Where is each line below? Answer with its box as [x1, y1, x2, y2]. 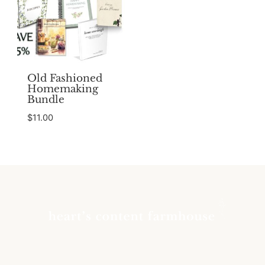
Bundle [27, 93, 64, 106]
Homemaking [27, 83, 98, 96]
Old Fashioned [27, 72, 102, 85]
